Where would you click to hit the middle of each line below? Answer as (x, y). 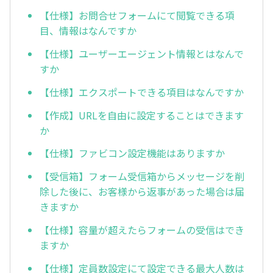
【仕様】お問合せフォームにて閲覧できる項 (137, 16)
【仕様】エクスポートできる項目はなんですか (142, 92)
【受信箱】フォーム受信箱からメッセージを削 (142, 176)
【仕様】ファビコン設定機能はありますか (132, 153)
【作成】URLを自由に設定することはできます (142, 115)
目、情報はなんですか (88, 31)
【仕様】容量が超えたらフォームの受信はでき (142, 229)
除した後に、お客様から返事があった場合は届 (142, 192)
